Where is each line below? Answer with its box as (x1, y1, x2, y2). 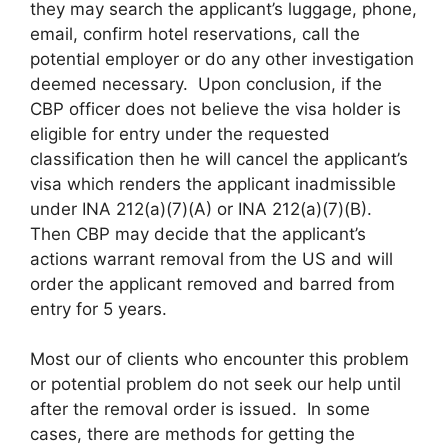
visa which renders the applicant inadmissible (30, 173, 396, 194)
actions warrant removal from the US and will (30, 248, 393, 269)
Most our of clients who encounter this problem (30, 349, 409, 369)
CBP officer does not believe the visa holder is (30, 98, 401, 119)
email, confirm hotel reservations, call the (30, 23, 360, 44)
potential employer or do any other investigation (30, 48, 414, 69)
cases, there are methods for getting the (30, 424, 355, 444)
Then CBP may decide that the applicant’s (30, 223, 366, 244)
